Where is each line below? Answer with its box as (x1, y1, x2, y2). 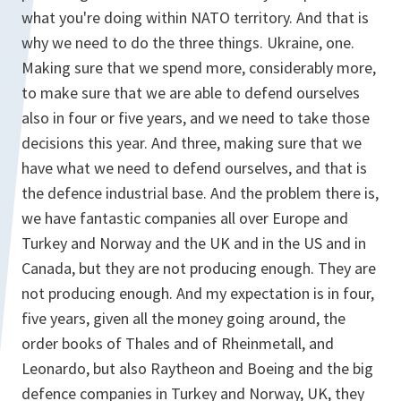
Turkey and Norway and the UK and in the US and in (21, 233, 366, 253)
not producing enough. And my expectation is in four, (21, 283, 374, 303)
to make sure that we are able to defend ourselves (21, 82, 360, 103)
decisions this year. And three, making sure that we (21, 132, 362, 153)
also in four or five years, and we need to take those (21, 107, 370, 128)
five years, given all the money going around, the (21, 308, 346, 328)
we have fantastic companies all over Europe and (21, 208, 348, 228)
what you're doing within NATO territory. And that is (21, 7, 369, 28)
